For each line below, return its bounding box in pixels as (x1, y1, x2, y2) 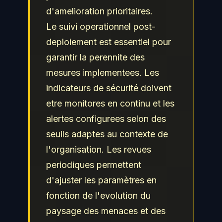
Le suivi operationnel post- (46, 21, 156, 32)
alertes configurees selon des (46, 113, 166, 124)
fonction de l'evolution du (46, 190, 151, 201)
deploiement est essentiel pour (46, 36, 171, 47)
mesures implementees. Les (46, 67, 159, 78)
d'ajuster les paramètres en (46, 174, 157, 185)
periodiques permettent (46, 159, 141, 170)
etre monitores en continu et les (46, 98, 174, 109)
